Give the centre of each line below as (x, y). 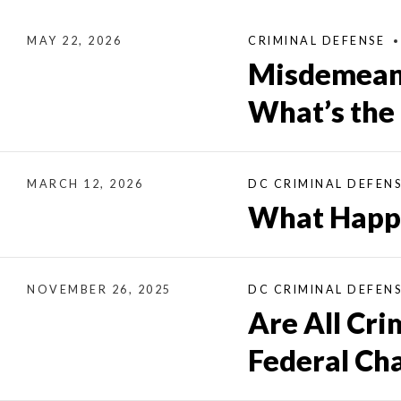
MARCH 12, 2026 (85, 183)
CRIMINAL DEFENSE (317, 40)
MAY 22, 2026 (75, 40)
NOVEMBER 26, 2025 (99, 289)
